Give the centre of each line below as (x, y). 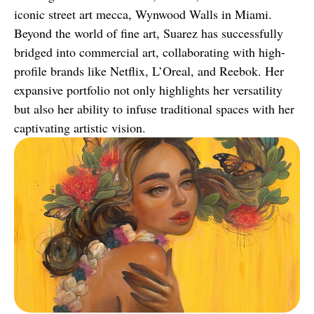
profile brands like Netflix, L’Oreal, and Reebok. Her (149, 71)
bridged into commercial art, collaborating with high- (150, 52)
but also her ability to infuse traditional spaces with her (154, 109)
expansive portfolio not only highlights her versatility (148, 90)
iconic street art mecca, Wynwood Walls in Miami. (143, 14)
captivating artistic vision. (80, 128)
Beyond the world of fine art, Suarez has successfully (149, 33)
